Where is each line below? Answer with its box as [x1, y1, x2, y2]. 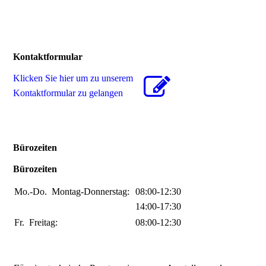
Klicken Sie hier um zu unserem [13, 72, 134, 83]
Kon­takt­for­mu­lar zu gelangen [13, 87, 123, 98]
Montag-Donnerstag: [52, 186, 135, 197]
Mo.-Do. [14, 186, 52, 197]
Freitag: [29, 217, 63, 228]
